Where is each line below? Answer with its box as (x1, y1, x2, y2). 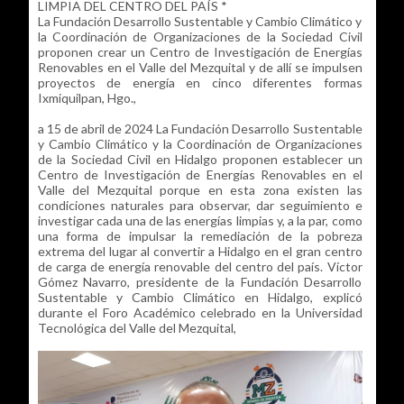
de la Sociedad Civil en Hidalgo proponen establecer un (37, 151, 363, 168)
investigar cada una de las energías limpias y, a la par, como (37, 213, 363, 229)
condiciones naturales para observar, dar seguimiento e (37, 197, 363, 214)
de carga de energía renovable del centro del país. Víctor (37, 259, 363, 275)
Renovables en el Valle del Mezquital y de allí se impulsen (37, 60, 363, 76)
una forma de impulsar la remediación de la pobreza (37, 228, 363, 244)
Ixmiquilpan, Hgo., (37, 90, 139, 106)
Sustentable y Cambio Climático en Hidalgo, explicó (37, 289, 363, 306)
